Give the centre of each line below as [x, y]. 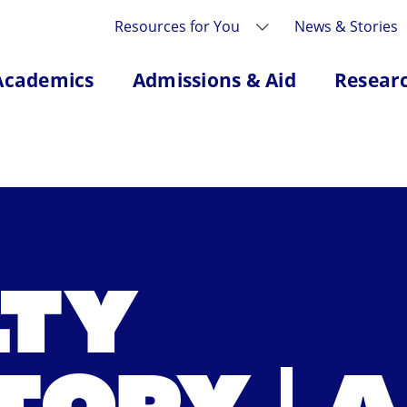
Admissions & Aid [214, 80]
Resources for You [179, 26]
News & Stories [347, 26]
